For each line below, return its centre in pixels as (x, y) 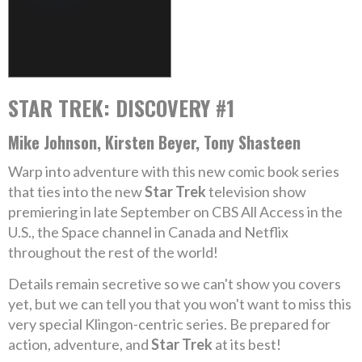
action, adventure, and (80, 344)
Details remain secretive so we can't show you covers (175, 284)
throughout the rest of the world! (113, 252)
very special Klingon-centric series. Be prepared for (169, 324)
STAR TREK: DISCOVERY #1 (121, 108)
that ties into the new (76, 192)
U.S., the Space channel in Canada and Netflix (148, 232)
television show (256, 192)
